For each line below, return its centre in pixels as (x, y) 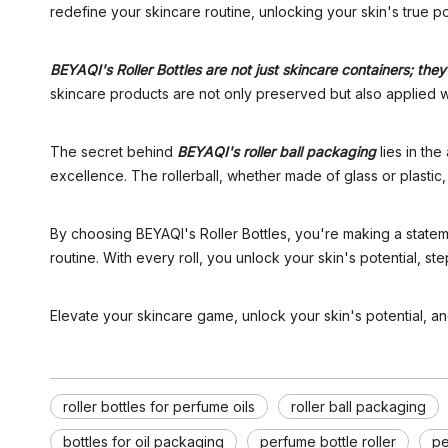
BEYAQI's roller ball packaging (276, 152)
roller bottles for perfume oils (159, 407)
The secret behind (113, 152)
